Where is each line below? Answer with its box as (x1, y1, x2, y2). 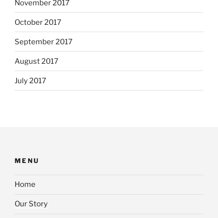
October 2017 (15, 18, 61, 27)
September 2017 (15, 37, 73, 46)
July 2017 (15, 76, 46, 85)
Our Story (15, 200, 48, 209)
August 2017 (15, 56, 58, 66)
